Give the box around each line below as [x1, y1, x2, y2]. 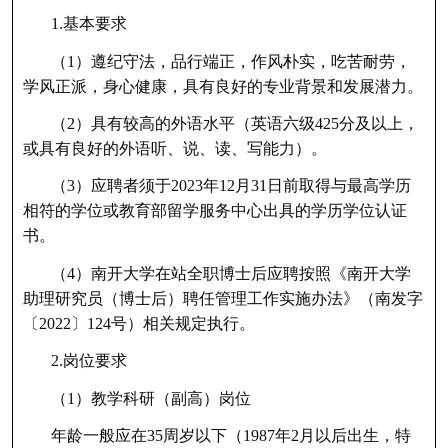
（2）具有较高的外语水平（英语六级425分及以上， [50, 115, 419, 132]
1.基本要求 [50, 15, 127, 33]
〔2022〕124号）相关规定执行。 [22, 314, 255, 332]
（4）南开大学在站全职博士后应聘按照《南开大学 [50, 264, 411, 282]
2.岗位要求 [50, 352, 127, 370]
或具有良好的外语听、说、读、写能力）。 [22, 140, 327, 157]
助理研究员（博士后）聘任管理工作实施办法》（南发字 [22, 289, 423, 307]
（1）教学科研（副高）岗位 [50, 389, 251, 407]
